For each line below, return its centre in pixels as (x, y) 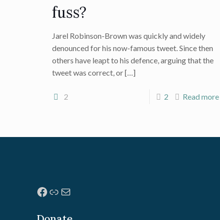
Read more (201, 96)
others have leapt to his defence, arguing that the (133, 60)
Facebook (61, 191)
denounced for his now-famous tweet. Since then (132, 48)
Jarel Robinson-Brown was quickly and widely (128, 36)
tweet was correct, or (87, 72)
